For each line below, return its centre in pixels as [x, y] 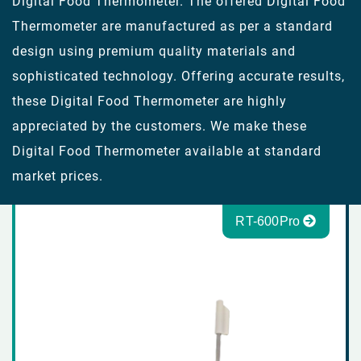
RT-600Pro [270, 221]
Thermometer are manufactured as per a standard [172, 26]
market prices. [58, 176]
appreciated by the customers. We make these [160, 126]
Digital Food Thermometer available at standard [167, 151]
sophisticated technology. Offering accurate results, [178, 76]
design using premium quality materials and [154, 51]
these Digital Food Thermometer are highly [149, 101]
